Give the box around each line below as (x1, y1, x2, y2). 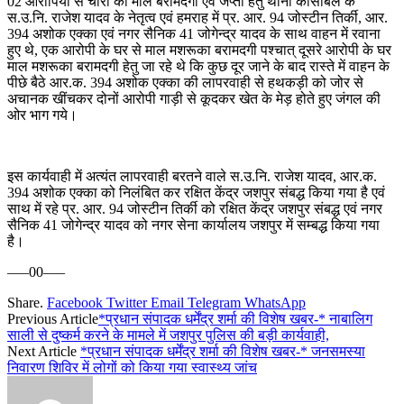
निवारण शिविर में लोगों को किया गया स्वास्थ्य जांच (7, 359, 257, 375)
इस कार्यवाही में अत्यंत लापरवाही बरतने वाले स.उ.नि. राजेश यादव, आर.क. (7, 168, 377, 184)
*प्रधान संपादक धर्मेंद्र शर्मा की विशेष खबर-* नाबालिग (98, 310, 372, 326)
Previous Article (7, 310, 98, 326)
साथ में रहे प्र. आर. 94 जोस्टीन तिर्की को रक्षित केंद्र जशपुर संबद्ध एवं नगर (7, 200, 382, 216)
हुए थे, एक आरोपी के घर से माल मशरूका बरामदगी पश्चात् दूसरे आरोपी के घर (7, 41, 391, 58)
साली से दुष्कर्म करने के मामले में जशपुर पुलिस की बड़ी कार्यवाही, (7, 326, 329, 343)
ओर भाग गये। (7, 106, 78, 123)
